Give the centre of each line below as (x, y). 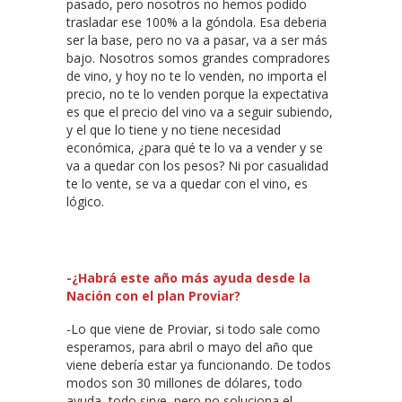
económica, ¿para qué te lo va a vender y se (195, 148)
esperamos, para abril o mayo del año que (190, 347)
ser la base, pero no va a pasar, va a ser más (197, 40)
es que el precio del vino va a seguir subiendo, (200, 112)
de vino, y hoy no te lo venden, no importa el (197, 76)
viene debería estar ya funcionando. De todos (199, 365)
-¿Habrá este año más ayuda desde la (188, 278)
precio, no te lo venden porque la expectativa (197, 94)
